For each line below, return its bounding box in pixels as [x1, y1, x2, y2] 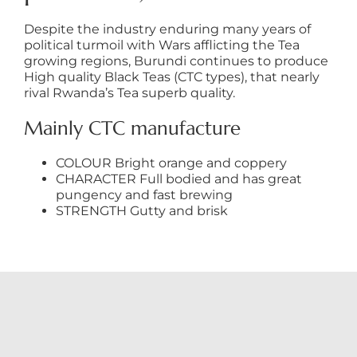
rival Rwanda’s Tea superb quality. [23, 84, 235, 100]
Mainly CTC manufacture [23, 116, 241, 140]
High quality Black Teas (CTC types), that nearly [23, 69, 320, 84]
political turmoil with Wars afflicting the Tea [23, 37, 300, 53]
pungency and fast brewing [55, 186, 233, 202]
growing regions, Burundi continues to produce [23, 53, 328, 69]
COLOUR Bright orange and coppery [55, 155, 287, 171]
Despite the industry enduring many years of [23, 21, 311, 37]
